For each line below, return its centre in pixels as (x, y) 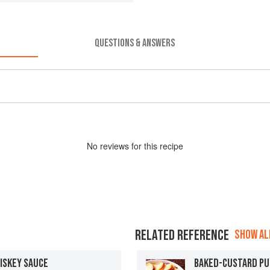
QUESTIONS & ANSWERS (135, 43)
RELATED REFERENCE (182, 235)
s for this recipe (154, 146)
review (112, 146)
